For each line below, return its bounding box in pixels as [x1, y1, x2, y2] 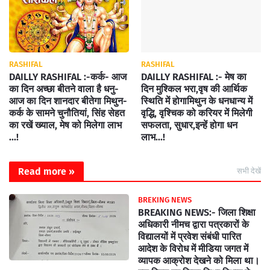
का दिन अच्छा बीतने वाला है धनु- [9, 83, 119, 95]
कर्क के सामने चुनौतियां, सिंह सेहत [9, 107, 125, 119]
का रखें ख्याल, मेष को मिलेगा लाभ [9, 119, 122, 131]
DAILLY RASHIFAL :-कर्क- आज [9, 71, 127, 83]
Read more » [18, 166, 75, 177]
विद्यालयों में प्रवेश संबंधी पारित [138, 231, 241, 242]
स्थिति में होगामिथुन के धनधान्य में [141, 95, 253, 107]
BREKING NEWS [138, 195, 192, 204]
